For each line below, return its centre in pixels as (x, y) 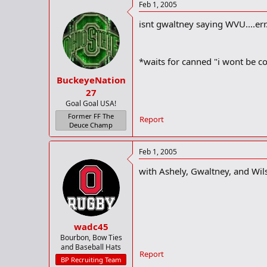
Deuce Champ (91, 125)
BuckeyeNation (91, 80)
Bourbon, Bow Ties (91, 238)
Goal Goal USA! (91, 103)
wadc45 (91, 227)
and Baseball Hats (91, 247)
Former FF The (91, 116)
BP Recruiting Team (91, 260)
